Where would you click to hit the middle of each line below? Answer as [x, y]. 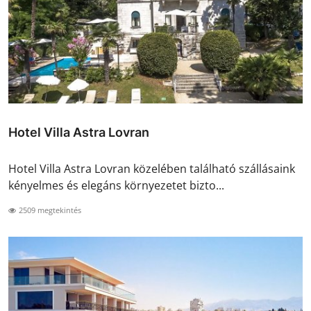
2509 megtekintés [49, 210]
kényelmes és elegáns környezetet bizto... [116, 185]
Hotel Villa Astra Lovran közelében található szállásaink [152, 168]
